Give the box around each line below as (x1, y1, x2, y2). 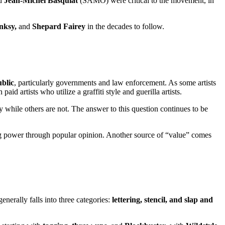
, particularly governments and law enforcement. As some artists (14, 78, 216, 87)
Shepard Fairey (32, 22, 85, 31)
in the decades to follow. (85, 22, 164, 31)
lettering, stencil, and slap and (112, 195, 213, 204)
